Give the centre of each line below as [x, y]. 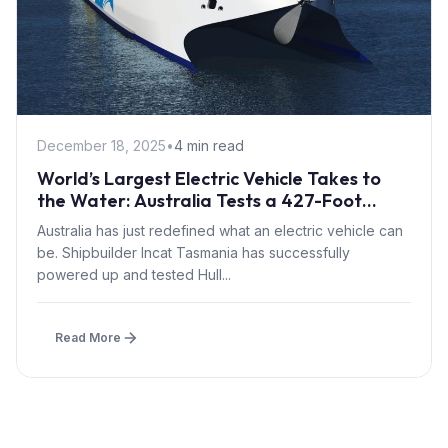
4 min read [209, 145]
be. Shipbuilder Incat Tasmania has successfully [193, 252]
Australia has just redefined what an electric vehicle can [220, 230]
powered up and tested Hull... [134, 274]
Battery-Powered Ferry [136, 222]
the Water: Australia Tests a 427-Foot [199, 200]
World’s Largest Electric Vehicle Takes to [209, 178]
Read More [88, 337]
